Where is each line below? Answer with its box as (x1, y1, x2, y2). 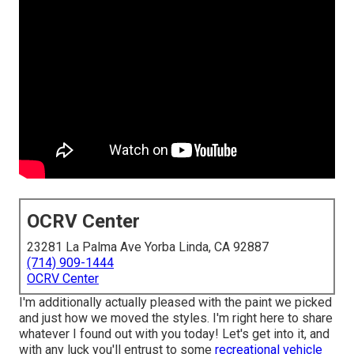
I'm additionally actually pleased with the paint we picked (19, 295, 332, 311)
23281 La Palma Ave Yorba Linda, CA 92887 (27, 239, 269, 255)
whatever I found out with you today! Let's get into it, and (19, 326, 330, 342)
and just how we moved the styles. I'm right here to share (19, 311, 333, 326)
